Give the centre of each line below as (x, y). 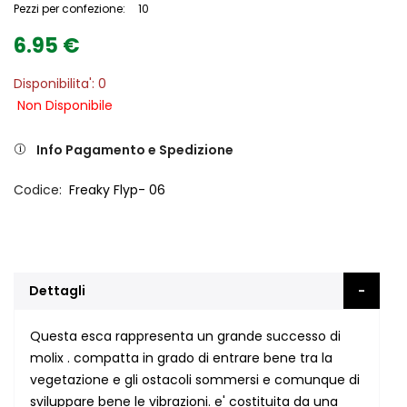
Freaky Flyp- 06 (117, 190)
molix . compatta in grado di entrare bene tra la (181, 358)
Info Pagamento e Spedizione (135, 150)
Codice (36, 190)
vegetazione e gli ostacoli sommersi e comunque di (195, 380)
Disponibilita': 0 (60, 84)
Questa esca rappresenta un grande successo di (185, 337)
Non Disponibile (65, 106)
